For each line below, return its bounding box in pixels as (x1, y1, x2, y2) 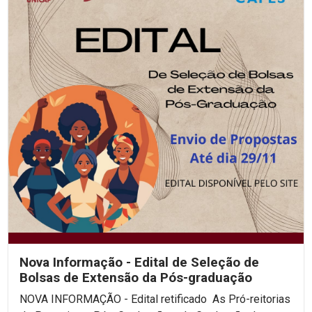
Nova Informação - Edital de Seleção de (19, 254, 259, 270)
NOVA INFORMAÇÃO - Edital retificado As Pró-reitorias (19, 292, 212, 306)
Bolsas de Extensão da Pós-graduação (19, 270, 252, 286)
